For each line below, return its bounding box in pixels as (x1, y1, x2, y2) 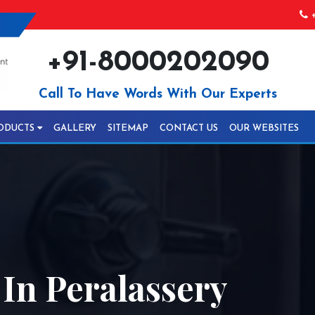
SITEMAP (108, 124, 148, 133)
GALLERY (53, 124, 96, 133)
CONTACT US (160, 124, 218, 133)
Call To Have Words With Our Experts (38, 88, 277, 101)
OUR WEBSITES (229, 124, 299, 133)
